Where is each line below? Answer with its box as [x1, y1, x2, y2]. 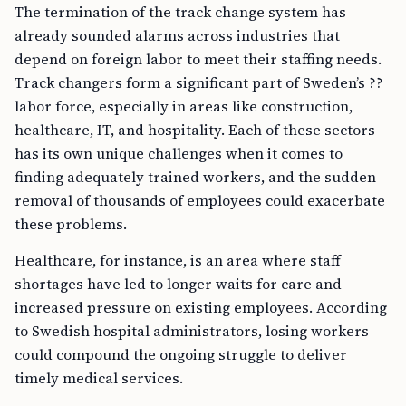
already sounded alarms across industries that [14, 25, 340, 45]
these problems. [14, 214, 127, 234]
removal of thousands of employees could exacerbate [14, 190, 385, 210]
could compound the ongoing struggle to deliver [14, 344, 347, 364]
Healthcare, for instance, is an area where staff [14, 250, 341, 270]
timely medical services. [14, 368, 183, 388]
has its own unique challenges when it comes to [14, 143, 343, 163]
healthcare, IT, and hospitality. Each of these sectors [14, 120, 375, 140]
